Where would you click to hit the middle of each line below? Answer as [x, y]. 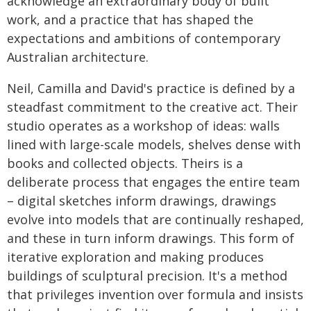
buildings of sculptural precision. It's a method [147, 276]
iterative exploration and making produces [135, 257]
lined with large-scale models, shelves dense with [154, 144]
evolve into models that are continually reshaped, [155, 219]
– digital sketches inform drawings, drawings [142, 201]
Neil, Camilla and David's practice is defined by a [151, 88]
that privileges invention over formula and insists [155, 294]
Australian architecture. [78, 57]
